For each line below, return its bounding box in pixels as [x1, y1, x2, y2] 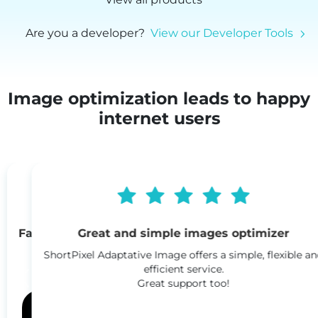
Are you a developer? [25, 26, 150, 40]
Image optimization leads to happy [8, 87, 310, 109]
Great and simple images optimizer [53, 226, 265, 240]
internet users [98, 107, 220, 128]
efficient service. [119, 262, 199, 275]
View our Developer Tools [150, 26, 293, 40]
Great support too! [113, 276, 205, 290]
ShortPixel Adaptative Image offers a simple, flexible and [19, 248, 299, 261]
